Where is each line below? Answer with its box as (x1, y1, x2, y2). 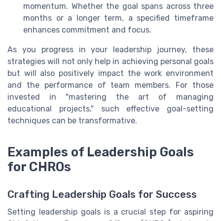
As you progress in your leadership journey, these (7, 44, 214, 54)
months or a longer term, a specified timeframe (23, 13, 214, 23)
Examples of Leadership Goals (7, 144, 194, 159)
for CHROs (7, 159, 71, 174)
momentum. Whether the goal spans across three (23, 1, 214, 11)
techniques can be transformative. (7, 115, 137, 125)
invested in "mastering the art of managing (7, 92, 214, 102)
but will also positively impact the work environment (7, 68, 214, 78)
